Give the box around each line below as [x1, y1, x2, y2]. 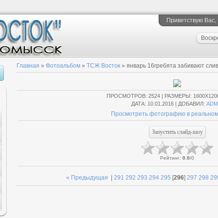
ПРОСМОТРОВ [106, 93, 145, 99]
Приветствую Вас [166, 17, 215, 24]
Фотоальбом [46, 62, 80, 69]
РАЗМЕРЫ [164, 93, 190, 99]
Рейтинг [160, 155, 180, 161]
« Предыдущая [66, 174, 108, 181]
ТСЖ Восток [87, 62, 120, 69]
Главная [17, 62, 39, 69]
